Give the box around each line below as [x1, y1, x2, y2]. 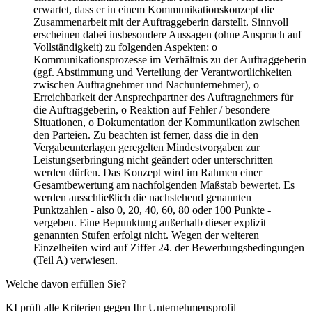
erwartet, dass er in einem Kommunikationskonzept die [33, 3, 274, 16]
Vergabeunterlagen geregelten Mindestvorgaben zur [33, 141, 260, 154]
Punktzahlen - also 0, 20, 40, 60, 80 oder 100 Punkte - [33, 204, 271, 217]
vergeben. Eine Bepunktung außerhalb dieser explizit [33, 217, 266, 229]
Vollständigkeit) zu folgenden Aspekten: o [33, 41, 217, 54]
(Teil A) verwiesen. [33, 254, 118, 267]
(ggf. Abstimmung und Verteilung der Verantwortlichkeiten [33, 66, 292, 79]
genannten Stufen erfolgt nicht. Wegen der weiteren [33, 229, 259, 242]
